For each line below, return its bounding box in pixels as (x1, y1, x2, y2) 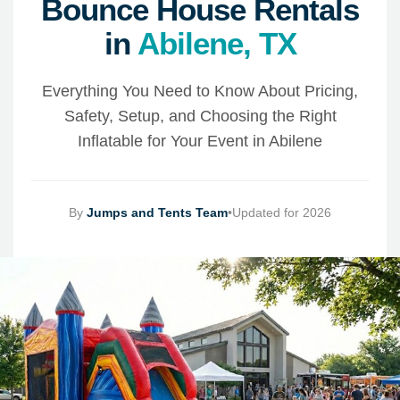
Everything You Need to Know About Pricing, (42, 82, 358, 100)
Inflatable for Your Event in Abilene (78, 132, 322, 150)
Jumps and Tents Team (87, 205, 228, 220)
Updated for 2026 (232, 205, 331, 220)
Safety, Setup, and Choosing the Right (63, 107, 337, 125)
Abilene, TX (137, 26, 296, 61)
